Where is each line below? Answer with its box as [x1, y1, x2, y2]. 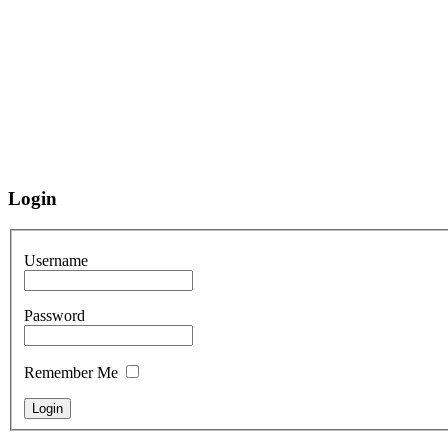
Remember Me [24, 364, 118, 382]
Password [24, 307, 85, 325]
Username [24, 252, 88, 270]
